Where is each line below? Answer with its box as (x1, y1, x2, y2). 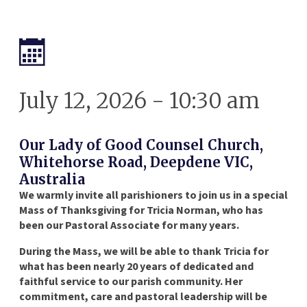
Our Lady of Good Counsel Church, (19, 136, 263, 153)
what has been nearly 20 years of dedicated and (19, 258, 254, 274)
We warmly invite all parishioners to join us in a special (19, 187, 288, 203)
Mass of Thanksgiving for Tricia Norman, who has (19, 202, 263, 218)
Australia (19, 170, 85, 188)
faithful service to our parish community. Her (19, 273, 243, 289)
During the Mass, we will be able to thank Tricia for (19, 243, 269, 259)
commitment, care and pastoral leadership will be (19, 288, 267, 304)
